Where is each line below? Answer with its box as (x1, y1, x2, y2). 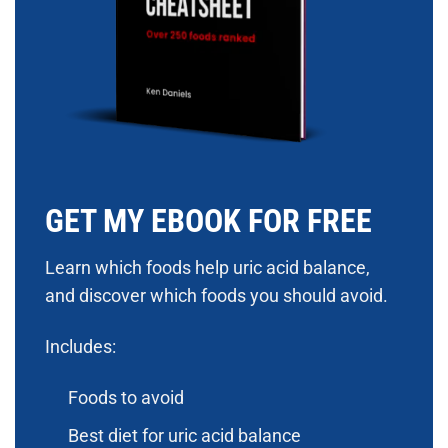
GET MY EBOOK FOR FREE (45, 201, 372, 240)
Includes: (45, 336, 116, 357)
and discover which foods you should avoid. (45, 286, 388, 307)
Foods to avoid (67, 387, 184, 408)
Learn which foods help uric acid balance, (45, 258, 370, 279)
